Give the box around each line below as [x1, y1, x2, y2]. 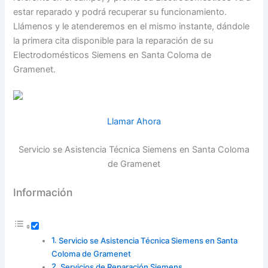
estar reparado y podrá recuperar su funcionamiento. [13, 6, 227, 17]
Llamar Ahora [107, 115, 161, 127]
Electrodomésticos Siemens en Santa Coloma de [13, 49, 212, 60]
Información [13, 185, 73, 199]
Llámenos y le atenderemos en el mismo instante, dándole [13, 20, 250, 32]
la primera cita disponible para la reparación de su [13, 35, 214, 46]
